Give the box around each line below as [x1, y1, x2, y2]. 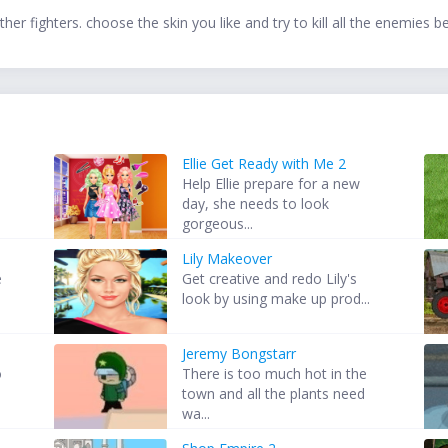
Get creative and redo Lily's [182, 269, 358, 289]
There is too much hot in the [182, 364, 368, 384]
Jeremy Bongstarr [182, 344, 297, 364]
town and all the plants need [182, 384, 366, 404]
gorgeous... [182, 214, 254, 234]
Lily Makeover [182, 249, 273, 269]
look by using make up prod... [182, 289, 371, 309]
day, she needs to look [182, 194, 330, 214]
